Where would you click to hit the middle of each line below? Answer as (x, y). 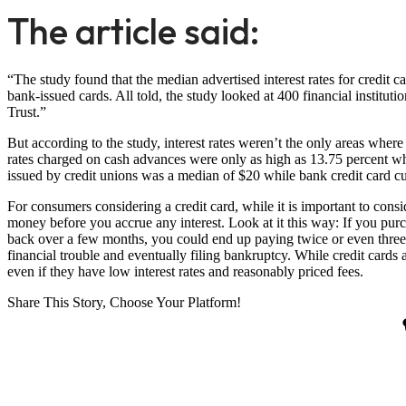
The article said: (134, 30)
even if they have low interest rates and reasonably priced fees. (185, 271)
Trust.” (27, 111)
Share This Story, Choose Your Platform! (124, 302)
